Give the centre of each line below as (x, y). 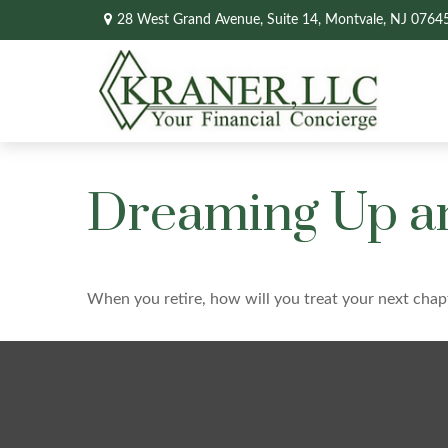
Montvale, (355, 19)
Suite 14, (293, 19)
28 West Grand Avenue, (191, 19)
